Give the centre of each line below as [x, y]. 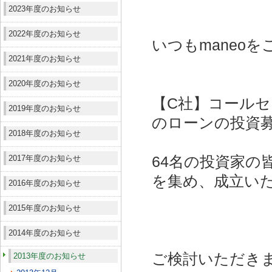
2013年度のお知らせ [49, 256]
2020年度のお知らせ [45, 84]
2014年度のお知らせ [45, 233]
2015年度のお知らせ [45, 208]
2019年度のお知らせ [45, 109]
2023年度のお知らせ [45, 9]
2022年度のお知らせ [45, 34]
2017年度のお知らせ [45, 158]
